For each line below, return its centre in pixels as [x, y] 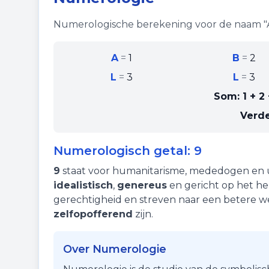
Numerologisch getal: [124, 151]
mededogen [219, 171]
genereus [142, 185]
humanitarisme [149, 171]
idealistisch [83, 185]
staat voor [86, 171]
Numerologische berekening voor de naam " [160, 24]
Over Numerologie [115, 249]
